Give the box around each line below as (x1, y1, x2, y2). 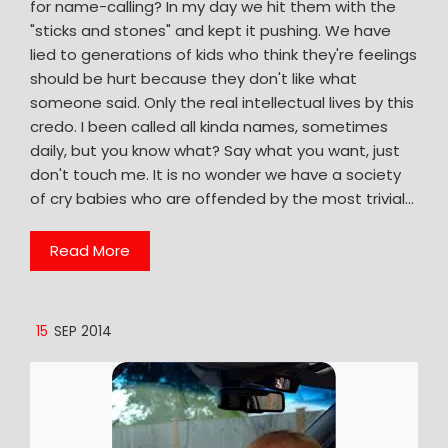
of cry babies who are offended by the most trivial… (30, 187, 414, 209)
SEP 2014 (54, 321, 112, 341)
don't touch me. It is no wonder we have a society (30, 163, 401, 185)
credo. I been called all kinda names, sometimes (30, 115, 388, 137)
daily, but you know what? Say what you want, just (30, 139, 400, 161)
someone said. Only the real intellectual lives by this (30, 91, 414, 113)
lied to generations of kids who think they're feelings (30, 43, 417, 65)
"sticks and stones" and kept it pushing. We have (30, 19, 391, 41)
